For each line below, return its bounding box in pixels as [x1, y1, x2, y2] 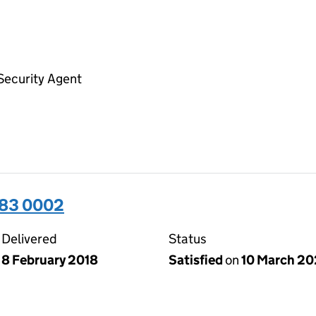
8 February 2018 [1, 251, 98, 268]
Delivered [1, 230, 57, 247]
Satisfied [169, 251, 225, 268]
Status [169, 230, 207, 247]
